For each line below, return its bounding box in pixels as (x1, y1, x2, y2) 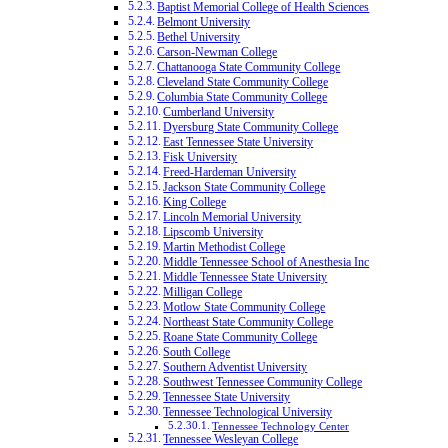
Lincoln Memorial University (163, 211, 302, 225)
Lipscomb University (163, 226, 264, 240)
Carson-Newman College (157, 46, 278, 60)
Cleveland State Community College (157, 76, 329, 90)
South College (163, 346, 231, 360)
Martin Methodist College (163, 241, 286, 255)
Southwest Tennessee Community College (163, 376, 363, 390)
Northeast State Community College (163, 316, 334, 330)
